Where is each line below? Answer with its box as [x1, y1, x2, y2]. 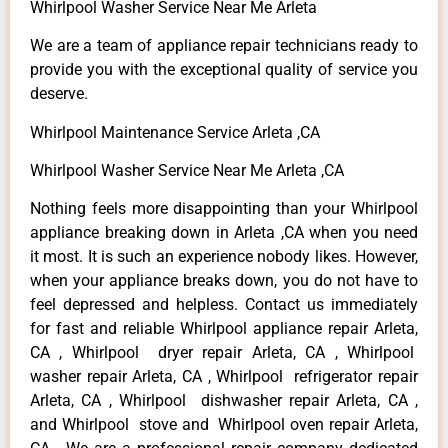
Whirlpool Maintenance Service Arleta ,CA [30, 122, 320, 142]
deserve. [30, 84, 88, 104]
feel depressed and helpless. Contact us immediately [30, 295, 418, 315]
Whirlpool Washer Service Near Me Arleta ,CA [30, 160, 344, 180]
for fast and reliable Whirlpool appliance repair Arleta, [30, 319, 418, 339]
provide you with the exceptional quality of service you [30, 60, 418, 80]
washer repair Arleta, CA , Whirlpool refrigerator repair [30, 367, 418, 387]
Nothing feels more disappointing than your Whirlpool [30, 199, 418, 219]
